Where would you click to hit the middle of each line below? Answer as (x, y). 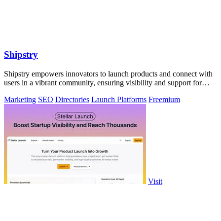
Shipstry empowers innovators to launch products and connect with (108, 74)
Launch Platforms (119, 99)
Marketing (20, 99)
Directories (72, 99)
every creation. (27, 91)
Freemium (164, 99)
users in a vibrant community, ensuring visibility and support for (103, 82)
